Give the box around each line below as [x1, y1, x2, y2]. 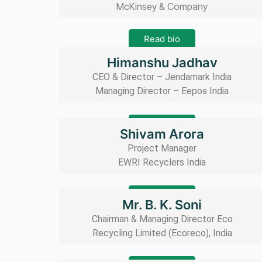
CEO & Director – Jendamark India [92, 71, 232, 83]
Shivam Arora [120, 126, 205, 142]
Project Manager [127, 142, 197, 154]
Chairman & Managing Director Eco [91, 213, 233, 225]
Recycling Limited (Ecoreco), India [92, 227, 232, 239]
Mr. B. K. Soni [122, 197, 202, 213]
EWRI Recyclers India [118, 156, 206, 168]
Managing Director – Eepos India [95, 85, 229, 97]
